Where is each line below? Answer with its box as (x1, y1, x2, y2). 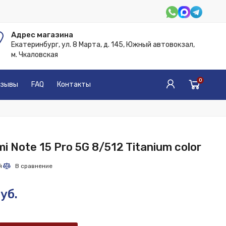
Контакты (57, 80, 91, 89)
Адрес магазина (11, 30, 74, 39)
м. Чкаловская (11, 50, 59, 59)
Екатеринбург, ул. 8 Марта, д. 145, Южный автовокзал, (11, 40, 195, 49)
